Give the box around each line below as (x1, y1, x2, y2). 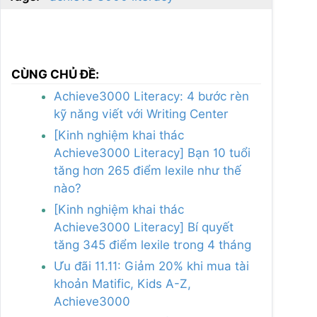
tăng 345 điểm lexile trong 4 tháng (54, 238, 251, 253)
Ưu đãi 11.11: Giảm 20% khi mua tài (54, 259, 249, 274)
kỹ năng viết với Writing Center (54, 107, 229, 122)
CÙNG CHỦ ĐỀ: (11, 67, 99, 82)
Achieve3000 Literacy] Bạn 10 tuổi (54, 146, 250, 161)
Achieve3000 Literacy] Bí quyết (54, 220, 234, 235)
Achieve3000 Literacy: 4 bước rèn (54, 89, 249, 104)
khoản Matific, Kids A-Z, (54, 277, 191, 292)
